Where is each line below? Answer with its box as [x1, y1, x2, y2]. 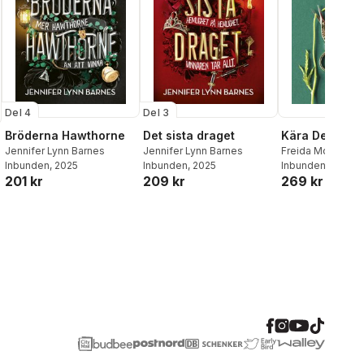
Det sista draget [143, 128, 235, 143]
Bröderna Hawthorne [5, 128, 125, 143]
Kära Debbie [281, 128, 353, 143]
